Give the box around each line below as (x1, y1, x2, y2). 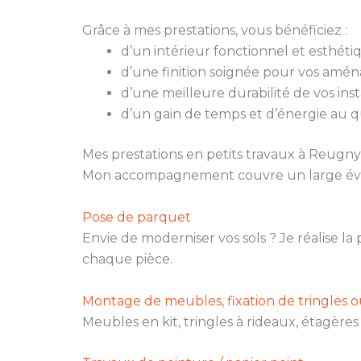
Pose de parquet (82, 209, 191, 225)
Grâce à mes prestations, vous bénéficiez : (82, 23, 347, 39)
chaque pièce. (82, 251, 172, 267)
